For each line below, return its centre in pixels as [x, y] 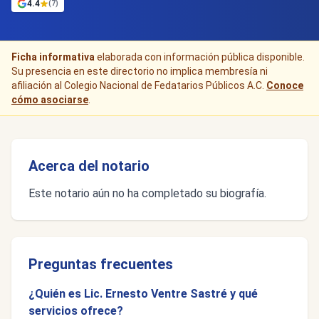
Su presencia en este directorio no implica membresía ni [140, 71]
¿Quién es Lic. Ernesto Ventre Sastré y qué [143, 294]
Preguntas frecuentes [101, 264]
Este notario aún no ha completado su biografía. [147, 193]
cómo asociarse [50, 100]
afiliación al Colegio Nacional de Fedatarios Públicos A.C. [139, 85]
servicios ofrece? [76, 311]
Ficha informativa [53, 57]
